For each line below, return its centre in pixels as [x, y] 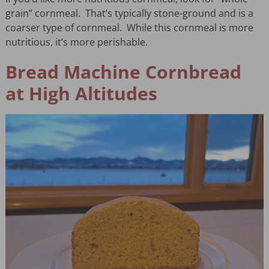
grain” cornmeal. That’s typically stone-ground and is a [129, 14]
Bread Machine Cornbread [123, 72]
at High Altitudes [81, 94]
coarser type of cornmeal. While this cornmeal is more [129, 28]
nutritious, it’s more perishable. [76, 42]
